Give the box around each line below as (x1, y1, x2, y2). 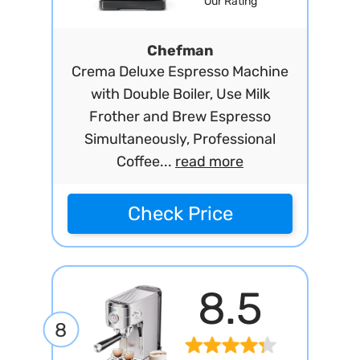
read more (175, 153, 243, 170)
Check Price (127, 202, 233, 225)
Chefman (146, 42, 214, 59)
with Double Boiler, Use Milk (90, 85, 270, 103)
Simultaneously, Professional (84, 130, 276, 148)
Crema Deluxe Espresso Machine (72, 63, 288, 80)
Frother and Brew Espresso (89, 108, 271, 125)
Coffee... (117, 153, 175, 170)
